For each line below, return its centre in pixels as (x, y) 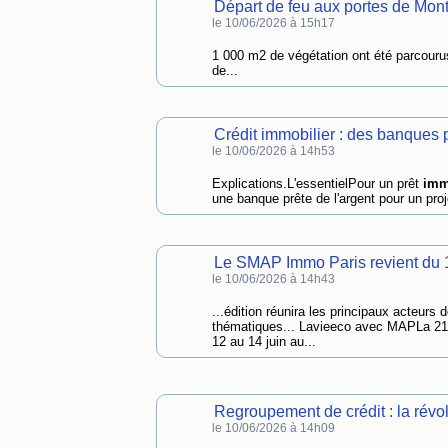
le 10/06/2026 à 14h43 (273, 279)
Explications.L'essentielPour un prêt (317, 183)
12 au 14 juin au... (263, 341)
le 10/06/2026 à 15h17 (273, 23)
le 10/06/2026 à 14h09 (273, 428)
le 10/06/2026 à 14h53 (273, 151)
